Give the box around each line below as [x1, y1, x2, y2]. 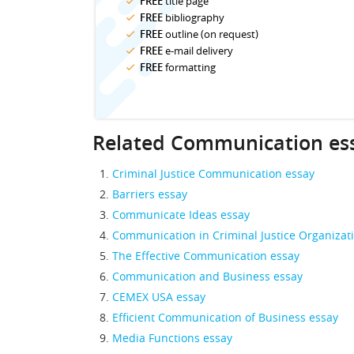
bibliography [163, 10, 224, 24]
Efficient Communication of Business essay [112, 310, 338, 325]
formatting [163, 60, 216, 74]
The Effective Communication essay [112, 248, 299, 263]
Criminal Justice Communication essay [112, 166, 314, 181]
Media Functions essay [112, 330, 232, 345]
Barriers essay [112, 186, 187, 201]
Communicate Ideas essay [112, 207, 250, 222]
